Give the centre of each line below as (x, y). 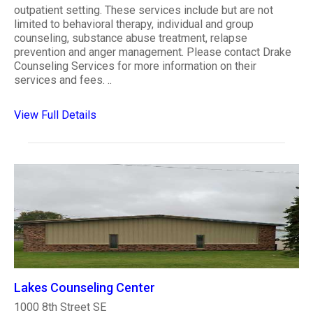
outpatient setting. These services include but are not (144, 10)
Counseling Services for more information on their (135, 66)
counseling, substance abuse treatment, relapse (131, 38)
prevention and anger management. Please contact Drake (153, 52)
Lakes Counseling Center (85, 288)
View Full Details (55, 115)
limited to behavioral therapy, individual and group (134, 24)
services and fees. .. (63, 80)
